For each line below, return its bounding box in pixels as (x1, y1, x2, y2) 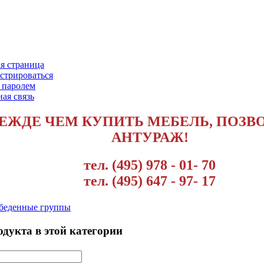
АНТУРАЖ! (111, 129, 189, 145)
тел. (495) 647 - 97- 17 (84, 173, 216, 189)
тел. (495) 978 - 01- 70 (84, 157, 216, 173)
